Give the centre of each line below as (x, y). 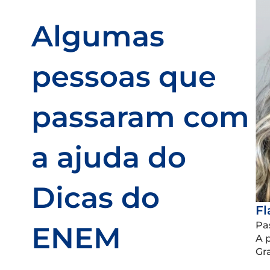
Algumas (98, 36)
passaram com (140, 117)
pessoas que (124, 77)
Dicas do (96, 198)
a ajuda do (109, 158)
